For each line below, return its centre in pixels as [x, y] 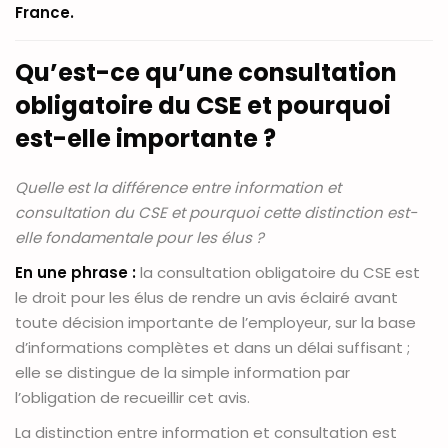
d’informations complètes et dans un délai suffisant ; [212, 348]
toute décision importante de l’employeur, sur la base [215, 323]
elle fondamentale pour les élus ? [139, 238]
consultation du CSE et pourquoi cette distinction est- [216, 213]
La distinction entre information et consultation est [206, 433]
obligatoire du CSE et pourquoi [203, 106]
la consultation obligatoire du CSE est [278, 273]
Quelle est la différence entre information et [178, 188]
